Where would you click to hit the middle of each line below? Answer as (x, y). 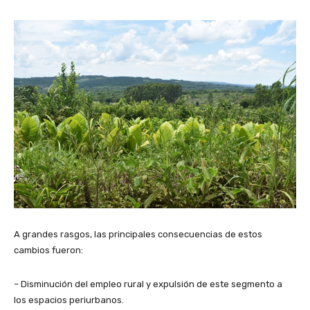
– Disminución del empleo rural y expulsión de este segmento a (148, 284)
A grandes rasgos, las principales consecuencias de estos (138, 234)
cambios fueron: (48, 250)
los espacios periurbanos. (69, 300)
